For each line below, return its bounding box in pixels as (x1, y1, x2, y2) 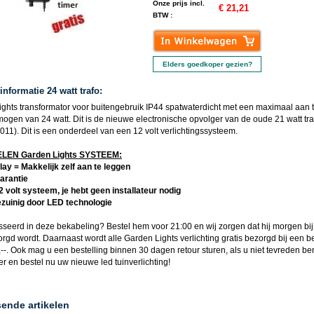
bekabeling (57, 221, 100, 231)
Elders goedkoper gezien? (162, 60, 252, 68)
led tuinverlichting (101, 257, 168, 267)
